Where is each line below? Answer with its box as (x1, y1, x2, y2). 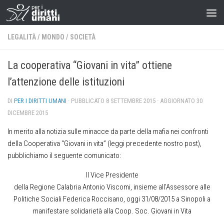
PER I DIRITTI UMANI (14, 97, 66, 104)
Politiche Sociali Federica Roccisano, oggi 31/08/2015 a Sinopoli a (13, 194, 210, 203)
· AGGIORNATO (155, 97, 196, 104)
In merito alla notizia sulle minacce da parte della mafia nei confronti (7, 127, 208, 136)
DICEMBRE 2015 (7, 109, 48, 116)
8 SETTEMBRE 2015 (106, 97, 155, 104)
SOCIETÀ (70, 33, 95, 41)
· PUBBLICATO (68, 97, 106, 104)
